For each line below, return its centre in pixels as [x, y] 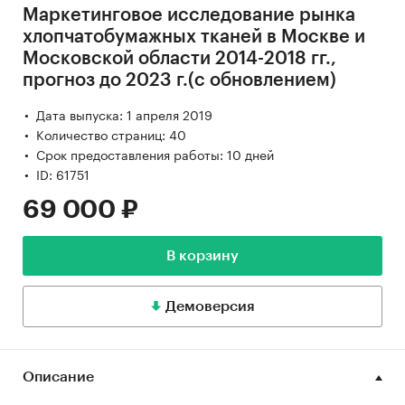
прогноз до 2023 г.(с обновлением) [179, 81]
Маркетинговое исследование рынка [189, 16]
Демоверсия [210, 307]
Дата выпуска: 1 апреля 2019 [124, 114]
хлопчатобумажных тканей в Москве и [194, 38]
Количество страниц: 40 [111, 134]
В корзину [202, 256]
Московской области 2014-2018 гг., [179, 59]
